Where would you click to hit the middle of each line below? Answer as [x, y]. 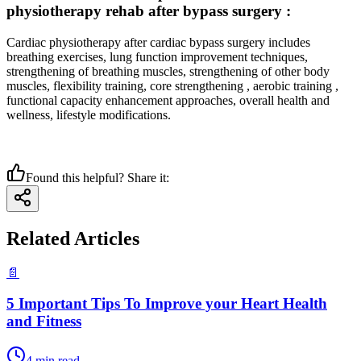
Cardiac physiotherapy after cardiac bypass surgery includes [158, 42]
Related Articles [73, 238]
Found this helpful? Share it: [98, 177]
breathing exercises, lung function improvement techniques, [157, 56]
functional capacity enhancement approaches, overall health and [168, 100]
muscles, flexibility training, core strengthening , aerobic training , [172, 85]
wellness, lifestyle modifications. [90, 114]
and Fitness [44, 322]
